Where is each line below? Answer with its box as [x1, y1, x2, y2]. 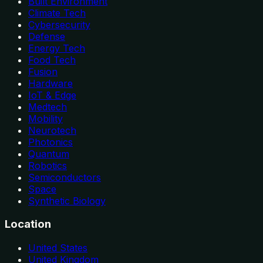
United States [28, 241, 87, 254]
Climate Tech [28, 6, 86, 19]
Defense [28, 30, 65, 42]
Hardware [28, 77, 73, 89]
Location [5, 217, 51, 231]
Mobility [28, 112, 63, 124]
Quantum [28, 147, 69, 160]
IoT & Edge [28, 89, 76, 101]
